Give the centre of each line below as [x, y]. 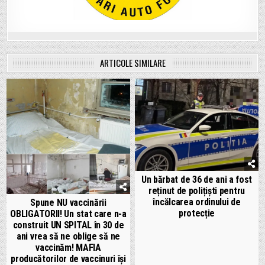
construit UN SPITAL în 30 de [68, 225]
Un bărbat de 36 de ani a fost [197, 179]
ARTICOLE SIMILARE [132, 62]
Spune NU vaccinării [68, 203]
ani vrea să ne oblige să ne [68, 237]
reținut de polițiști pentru [197, 190]
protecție [197, 213]
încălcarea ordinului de [197, 202]
